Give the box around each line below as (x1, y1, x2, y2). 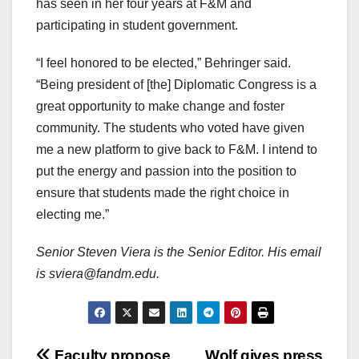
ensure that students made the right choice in (36, 185, 289, 200)
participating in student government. (36, 18, 238, 32)
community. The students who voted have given (36, 120, 305, 135)
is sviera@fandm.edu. (36, 266, 159, 280)
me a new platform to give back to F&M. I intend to (36, 142, 317, 156)
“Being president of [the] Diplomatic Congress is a (36, 77, 317, 91)
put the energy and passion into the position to (36, 163, 296, 178)
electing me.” (36, 207, 109, 221)
